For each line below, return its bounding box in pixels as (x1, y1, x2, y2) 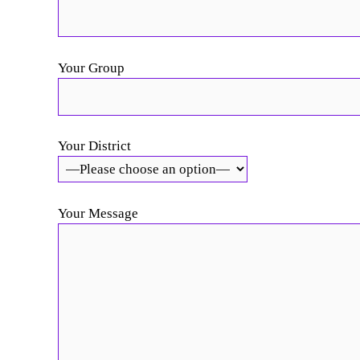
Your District (58, 138, 131, 153)
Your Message (58, 205, 138, 221)
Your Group (58, 59, 125, 76)
